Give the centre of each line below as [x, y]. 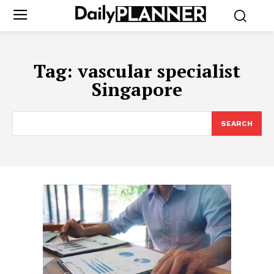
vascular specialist [159, 71]
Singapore [137, 89]
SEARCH [237, 123]
